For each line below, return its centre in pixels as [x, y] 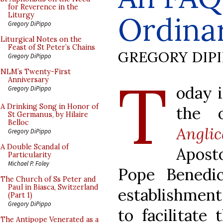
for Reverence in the [43, 7]
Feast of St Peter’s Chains [52, 47]
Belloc [18, 122]
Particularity [30, 155]
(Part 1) [20, 195]
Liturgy [21, 15]
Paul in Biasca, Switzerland [53, 187]
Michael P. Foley [29, 163]
